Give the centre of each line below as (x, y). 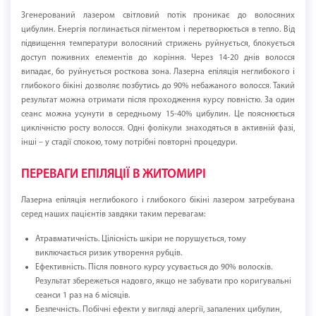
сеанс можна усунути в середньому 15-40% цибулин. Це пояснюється (158, 115)
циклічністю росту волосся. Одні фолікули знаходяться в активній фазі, (158, 129)
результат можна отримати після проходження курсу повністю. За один (158, 101)
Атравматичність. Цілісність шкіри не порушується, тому (141, 239)
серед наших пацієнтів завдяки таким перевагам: (113, 215)
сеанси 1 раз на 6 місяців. (83, 296)
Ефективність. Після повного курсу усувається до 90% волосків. (154, 268)
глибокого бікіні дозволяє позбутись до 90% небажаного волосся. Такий (158, 86)
